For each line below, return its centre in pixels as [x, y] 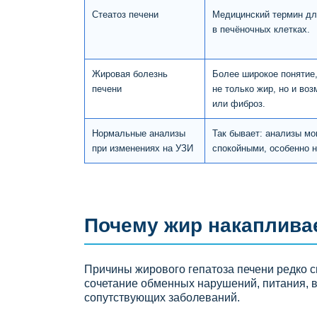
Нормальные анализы [139, 133]
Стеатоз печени [125, 14]
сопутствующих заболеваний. [162, 297]
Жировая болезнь [130, 74]
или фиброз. [239, 103]
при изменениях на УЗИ [143, 148]
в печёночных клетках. [261, 29]
